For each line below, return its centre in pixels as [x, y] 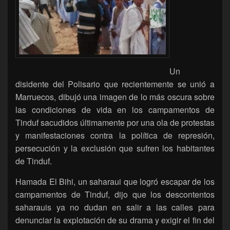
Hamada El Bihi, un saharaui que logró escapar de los [115, 181]
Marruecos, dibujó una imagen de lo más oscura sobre [115, 97]
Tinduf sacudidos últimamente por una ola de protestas [115, 122]
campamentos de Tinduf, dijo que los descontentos [115, 194]
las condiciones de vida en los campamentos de [115, 109]
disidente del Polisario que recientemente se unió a [115, 84]
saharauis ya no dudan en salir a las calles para [115, 207]
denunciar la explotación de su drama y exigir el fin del [115, 220]
